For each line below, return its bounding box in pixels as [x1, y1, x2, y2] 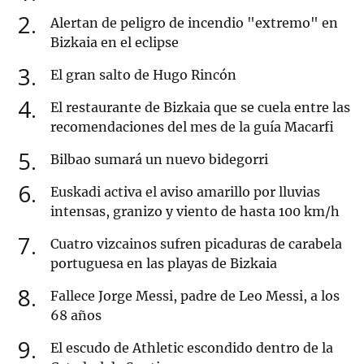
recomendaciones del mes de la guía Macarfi [50, 119, 334, 136]
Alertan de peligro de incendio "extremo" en [50, 15, 338, 32]
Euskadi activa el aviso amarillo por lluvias [50, 184, 320, 201]
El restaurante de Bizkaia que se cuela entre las [50, 99, 350, 116]
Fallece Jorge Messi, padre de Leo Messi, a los [50, 288, 340, 305]
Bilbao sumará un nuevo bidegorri [50, 151, 268, 168]
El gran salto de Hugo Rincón [50, 67, 236, 84]
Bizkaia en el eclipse [50, 34, 179, 51]
